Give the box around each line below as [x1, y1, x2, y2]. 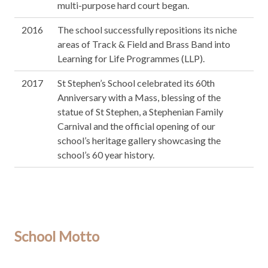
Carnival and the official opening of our [57, 120, 215, 132]
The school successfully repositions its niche [57, 24, 237, 36]
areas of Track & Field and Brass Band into [57, 38, 230, 50]
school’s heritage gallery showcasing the [57, 135, 221, 147]
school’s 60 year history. [57, 149, 154, 161]
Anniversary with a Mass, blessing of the [57, 92, 221, 103]
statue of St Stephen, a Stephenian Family [57, 106, 223, 118]
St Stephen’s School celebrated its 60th [57, 77, 215, 89]
